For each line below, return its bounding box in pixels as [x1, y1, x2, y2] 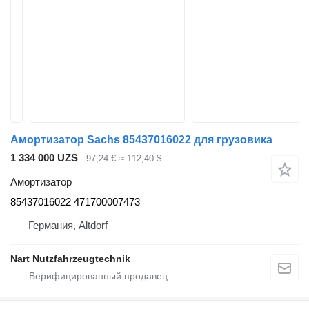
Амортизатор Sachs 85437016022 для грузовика [10, 134, 272, 146]
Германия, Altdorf [28, 219, 108, 231]
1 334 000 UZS [10, 152, 78, 163]
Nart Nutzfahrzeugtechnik [10, 252, 130, 264]
